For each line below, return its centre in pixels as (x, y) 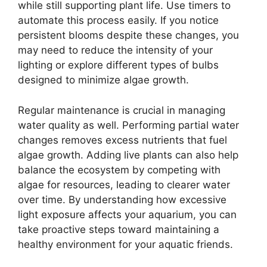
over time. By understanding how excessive (122, 199)
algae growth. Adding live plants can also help (128, 155)
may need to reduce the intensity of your (115, 50)
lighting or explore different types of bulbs (118, 65)
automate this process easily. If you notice (118, 20)
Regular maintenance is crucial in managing (122, 110)
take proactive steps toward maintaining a (119, 229)
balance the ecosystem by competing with (119, 170)
